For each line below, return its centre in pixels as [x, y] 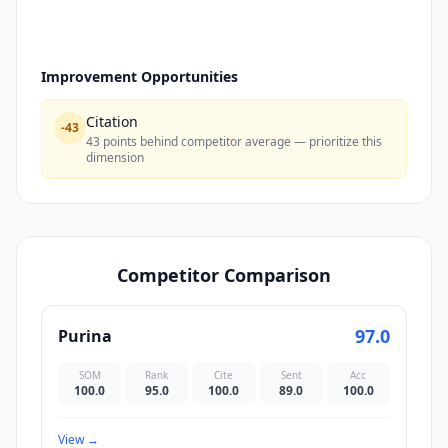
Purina [85, 336]
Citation [112, 121]
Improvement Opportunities [139, 76]
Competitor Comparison [224, 275]
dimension [115, 157]
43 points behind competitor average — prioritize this [234, 141]
